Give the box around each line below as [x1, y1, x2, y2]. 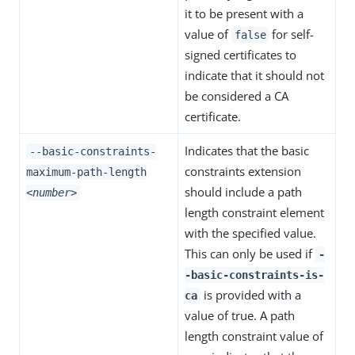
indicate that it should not [185, 67, 324, 83]
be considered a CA [185, 88, 288, 104]
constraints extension [185, 163, 301, 179]
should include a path [185, 184, 302, 200]
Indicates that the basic [185, 143, 309, 158]
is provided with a [200, 287, 301, 303]
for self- [269, 26, 315, 42]
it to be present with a [185, 6, 303, 21]
